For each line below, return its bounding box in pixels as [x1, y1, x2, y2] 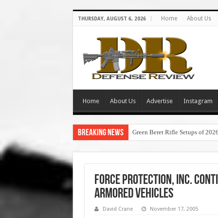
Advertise [146, 97, 173, 105]
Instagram [183, 97, 213, 105]
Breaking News [77, 128, 124, 138]
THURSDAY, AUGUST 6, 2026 [77, 16, 146, 21]
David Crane [102, 206, 133, 212]
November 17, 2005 [149, 206, 198, 212]
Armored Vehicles [94, 187, 173, 201]
